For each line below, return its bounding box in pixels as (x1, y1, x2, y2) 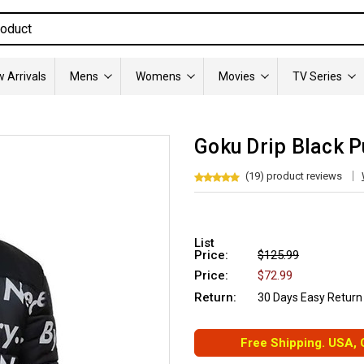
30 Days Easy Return (258, 290, 362, 304)
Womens (136, 70, 181, 83)
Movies (219, 70, 255, 83)
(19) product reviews (245, 169, 342, 182)
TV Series (292, 70, 342, 83)
